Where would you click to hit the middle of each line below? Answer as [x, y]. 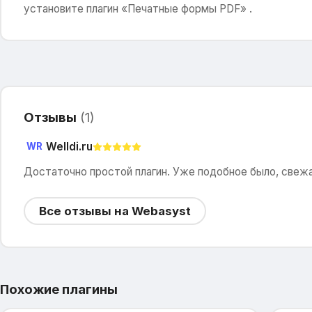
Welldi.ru [69, 147]
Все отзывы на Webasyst [115, 211]
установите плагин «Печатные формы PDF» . [138, 8]
